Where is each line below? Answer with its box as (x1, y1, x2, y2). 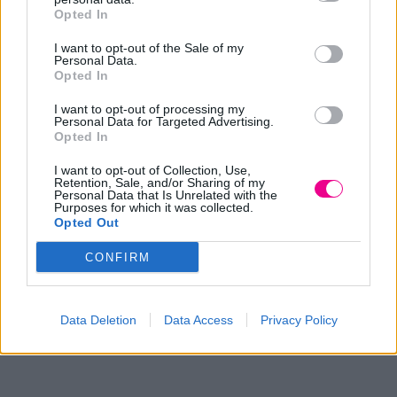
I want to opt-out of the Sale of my (54, 41, 244, 55)
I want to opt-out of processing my (54, 102, 245, 116)
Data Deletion (59, 313, 136, 327)
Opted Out (54, 215, 120, 230)
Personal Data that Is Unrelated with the (54, 188, 277, 202)
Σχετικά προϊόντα (18, 320, 180, 346)
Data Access (163, 313, 233, 327)
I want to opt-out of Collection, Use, (54, 163, 251, 177)
